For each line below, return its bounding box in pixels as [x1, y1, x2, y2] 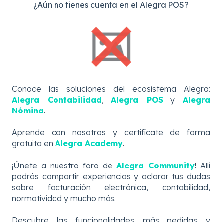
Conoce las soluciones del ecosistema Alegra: [12, 84, 210, 94]
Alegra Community [116, 160, 195, 170]
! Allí [195, 160, 210, 170]
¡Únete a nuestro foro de [12, 160, 116, 170]
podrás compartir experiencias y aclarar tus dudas [12, 171, 210, 181]
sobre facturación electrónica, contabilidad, [12, 182, 210, 192]
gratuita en [12, 138, 55, 149]
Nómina [12, 106, 44, 116]
